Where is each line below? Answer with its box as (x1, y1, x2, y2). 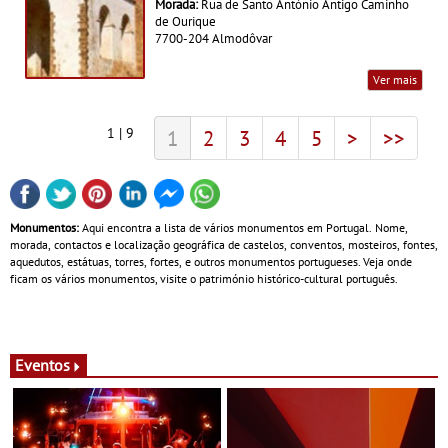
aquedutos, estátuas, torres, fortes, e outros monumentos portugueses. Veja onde (10, 254, 412, 270)
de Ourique (155, 12, 216, 29)
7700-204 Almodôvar (155, 29, 272, 46)
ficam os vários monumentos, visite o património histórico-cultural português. (10, 271, 398, 287)
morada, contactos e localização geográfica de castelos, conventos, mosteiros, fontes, (10, 237, 438, 253)
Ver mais (373, 71, 417, 87)
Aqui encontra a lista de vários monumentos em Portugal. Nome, (79, 220, 408, 236)
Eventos (15, 355, 70, 376)
